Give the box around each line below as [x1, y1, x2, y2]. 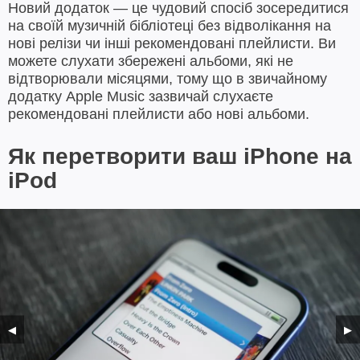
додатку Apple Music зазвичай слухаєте [8, 88, 273, 105]
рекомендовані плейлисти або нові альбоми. [8, 106, 309, 123]
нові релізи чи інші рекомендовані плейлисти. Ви [8, 35, 336, 52]
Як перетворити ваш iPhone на [8, 144, 352, 170]
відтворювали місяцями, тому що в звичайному [8, 71, 327, 88]
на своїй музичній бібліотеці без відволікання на [8, 18, 331, 35]
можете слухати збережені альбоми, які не [8, 53, 293, 70]
